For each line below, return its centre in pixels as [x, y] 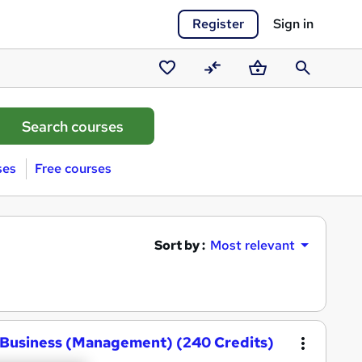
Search [310, 88]
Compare [227, 88]
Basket [265, 88]
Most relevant [253, 245]
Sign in [293, 24]
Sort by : [180, 245]
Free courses [73, 168]
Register [218, 24]
